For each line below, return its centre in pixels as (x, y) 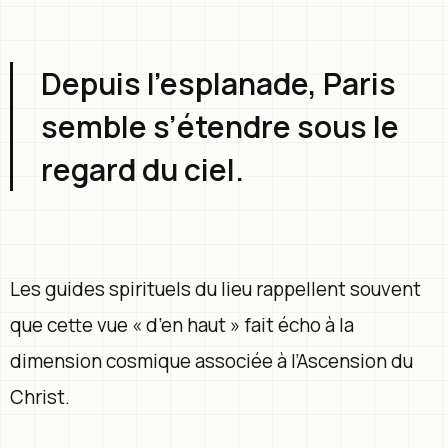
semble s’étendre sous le (220, 126)
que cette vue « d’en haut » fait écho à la (182, 324)
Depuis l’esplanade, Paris (218, 83)
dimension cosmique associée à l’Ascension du (211, 360)
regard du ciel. (142, 169)
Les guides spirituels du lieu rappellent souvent (215, 288)
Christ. (40, 396)
